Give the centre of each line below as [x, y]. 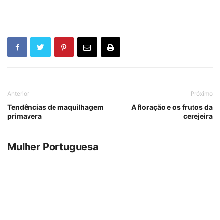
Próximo [202, 93]
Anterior [18, 93]
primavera [25, 116]
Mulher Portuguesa [53, 147]
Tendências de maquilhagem [55, 107]
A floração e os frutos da [172, 107]
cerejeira [198, 116]
